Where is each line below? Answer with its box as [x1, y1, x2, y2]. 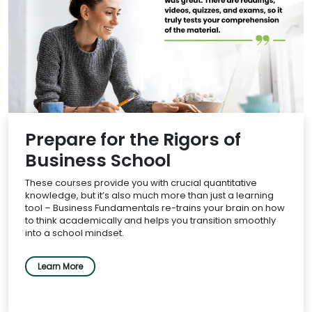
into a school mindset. [25, 226, 124, 240]
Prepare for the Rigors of [25, 127, 241, 153]
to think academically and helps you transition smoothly [25, 214, 276, 228]
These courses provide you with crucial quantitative [25, 176, 257, 190]
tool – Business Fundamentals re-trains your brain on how [25, 201, 285, 215]
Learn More [38, 260, 83, 273]
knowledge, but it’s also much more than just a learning [25, 189, 274, 203]
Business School [25, 148, 171, 173]
